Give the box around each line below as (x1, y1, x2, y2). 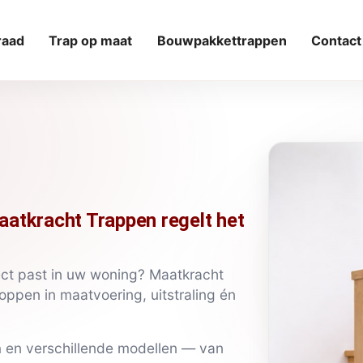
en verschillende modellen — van (2, 339, 224, 357)
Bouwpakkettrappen (156, 32, 287, 49)
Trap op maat (49, 32, 133, 49)
